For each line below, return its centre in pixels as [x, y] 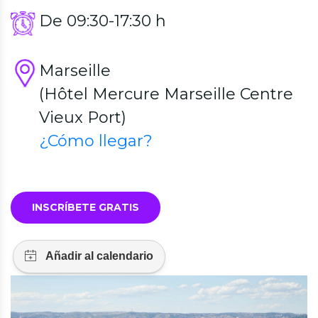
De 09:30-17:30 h [103, 21]
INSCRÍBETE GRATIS [86, 207]
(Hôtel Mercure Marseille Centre [166, 94]
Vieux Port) [83, 117]
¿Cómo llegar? [96, 141]
